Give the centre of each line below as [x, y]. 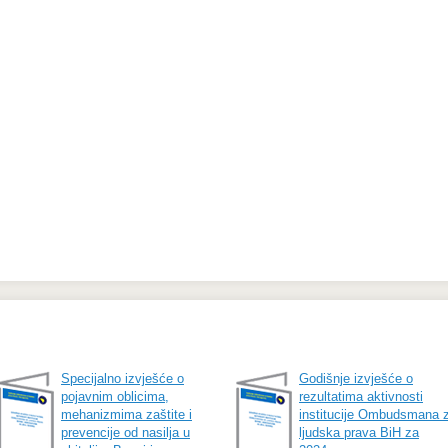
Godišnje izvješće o [356, 378]
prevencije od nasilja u [125, 432]
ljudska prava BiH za [359, 432]
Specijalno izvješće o [122, 378]
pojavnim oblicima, [115, 396]
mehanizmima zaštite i [126, 414]
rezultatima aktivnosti [361, 396]
